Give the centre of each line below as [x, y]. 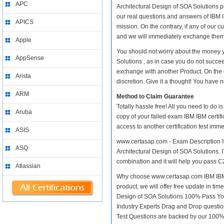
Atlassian [28, 166]
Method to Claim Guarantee [155, 96]
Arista [23, 76]
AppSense [30, 58]
